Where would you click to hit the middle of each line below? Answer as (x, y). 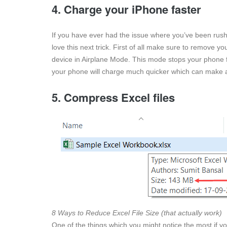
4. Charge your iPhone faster (126, 9)
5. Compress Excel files (113, 98)
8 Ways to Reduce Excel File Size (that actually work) (137, 213)
